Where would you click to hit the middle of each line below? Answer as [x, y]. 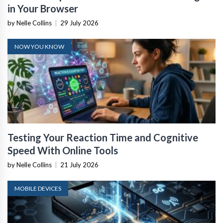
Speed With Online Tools [63, 150]
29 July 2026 [79, 23]
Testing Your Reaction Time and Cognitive [103, 137]
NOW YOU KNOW [39, 46]
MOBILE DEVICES [38, 188]
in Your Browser [43, 8]
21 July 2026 [79, 165]
